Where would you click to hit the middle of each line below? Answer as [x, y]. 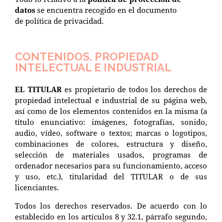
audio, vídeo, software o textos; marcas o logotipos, [111, 133]
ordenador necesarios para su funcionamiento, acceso [111, 165]
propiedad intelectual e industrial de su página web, [111, 100]
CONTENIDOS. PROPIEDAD [87, 56]
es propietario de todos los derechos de [134, 89]
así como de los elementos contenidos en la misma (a [111, 111]
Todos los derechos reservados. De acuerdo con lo [111, 205]
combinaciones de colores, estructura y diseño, [111, 143]
